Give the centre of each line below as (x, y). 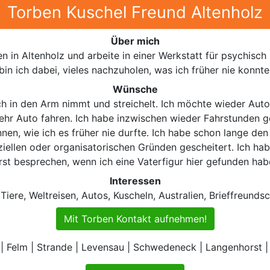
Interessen (135, 181)
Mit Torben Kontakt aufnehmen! (135, 218)
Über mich (135, 41)
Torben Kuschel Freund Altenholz (135, 12)
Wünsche (135, 89)
